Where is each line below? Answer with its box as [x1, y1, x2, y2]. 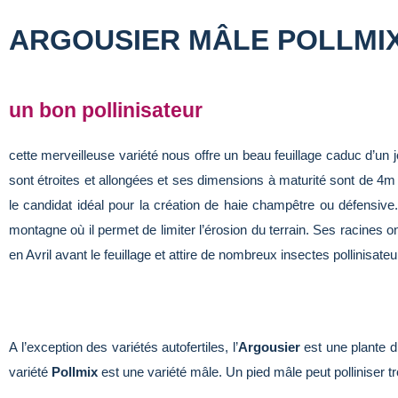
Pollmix [52, 363, 98, 379]
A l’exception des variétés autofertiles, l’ [9, 338, 238, 354]
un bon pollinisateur [9, 98, 203, 122]
